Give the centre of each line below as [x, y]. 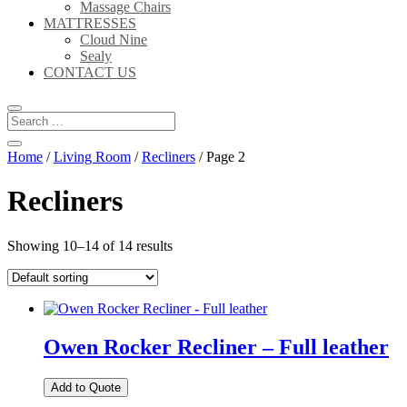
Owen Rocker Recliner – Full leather [216, 347]
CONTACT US [90, 72]
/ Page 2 [220, 157]
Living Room [92, 157]
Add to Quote [86, 387]
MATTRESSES [90, 23]
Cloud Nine [114, 40]
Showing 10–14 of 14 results [90, 245]
